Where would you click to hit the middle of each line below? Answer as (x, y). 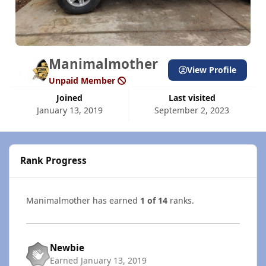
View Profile (212, 70)
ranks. (181, 200)
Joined (71, 97)
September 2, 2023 (192, 110)
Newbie (67, 248)
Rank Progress (54, 161)
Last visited (194, 97)
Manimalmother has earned (83, 200)
